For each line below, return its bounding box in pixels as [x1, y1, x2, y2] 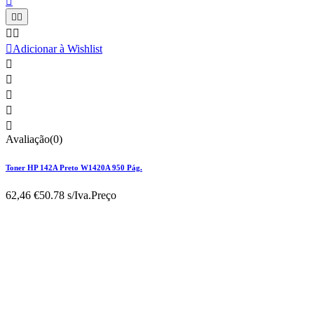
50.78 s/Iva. [39, 189, 91, 202]
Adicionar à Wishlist [13, 43, 102, 55]
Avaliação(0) [6, 133, 62, 146]
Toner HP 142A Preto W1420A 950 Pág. [6, 163, 142, 172]
